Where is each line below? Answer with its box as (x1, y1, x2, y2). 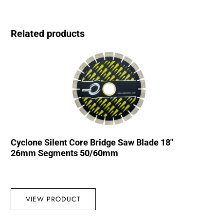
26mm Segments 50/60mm (11, 148, 119, 159)
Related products (11, 28, 85, 40)
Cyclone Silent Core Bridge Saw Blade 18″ (11, 137, 174, 148)
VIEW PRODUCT (26, 194, 81, 204)
